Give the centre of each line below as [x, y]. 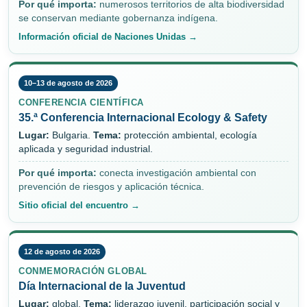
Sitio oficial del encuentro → [79, 206]
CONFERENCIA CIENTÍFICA [81, 103]
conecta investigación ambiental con [176, 173]
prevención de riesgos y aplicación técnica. [111, 187]
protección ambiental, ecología [189, 136]
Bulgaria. [71, 136]
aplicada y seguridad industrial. [86, 149]
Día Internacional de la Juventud [102, 286]
